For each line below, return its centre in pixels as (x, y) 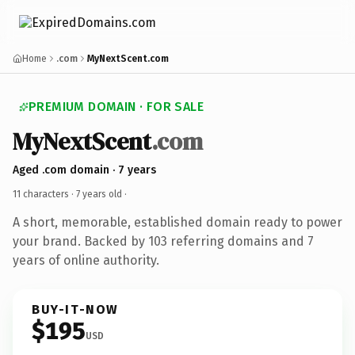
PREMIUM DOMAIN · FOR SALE (116, 107)
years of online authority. (86, 260)
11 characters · (44, 194)
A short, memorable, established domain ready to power (177, 222)
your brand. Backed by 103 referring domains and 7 (163, 241)
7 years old (99, 194)
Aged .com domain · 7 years (84, 170)
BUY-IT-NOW (75, 309)
